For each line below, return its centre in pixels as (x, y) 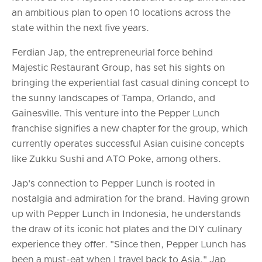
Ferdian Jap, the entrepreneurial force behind (112, 52)
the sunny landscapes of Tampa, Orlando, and (113, 98)
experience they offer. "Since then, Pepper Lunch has (129, 244)
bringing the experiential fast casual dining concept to (130, 83)
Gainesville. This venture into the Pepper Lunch (116, 113)
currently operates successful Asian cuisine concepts (128, 144)
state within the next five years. (80, 28)
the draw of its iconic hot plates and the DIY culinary (127, 229)
